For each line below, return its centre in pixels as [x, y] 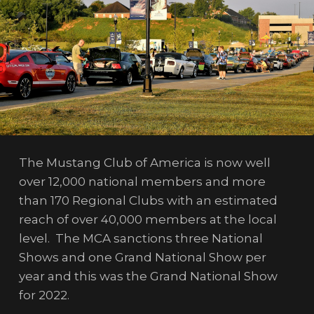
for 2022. [44, 295]
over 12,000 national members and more [142, 181]
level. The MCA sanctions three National [141, 238]
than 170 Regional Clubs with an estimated [148, 200]
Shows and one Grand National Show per [142, 257]
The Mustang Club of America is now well [144, 162]
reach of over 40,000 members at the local [148, 219]
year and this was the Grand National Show [148, 276]
